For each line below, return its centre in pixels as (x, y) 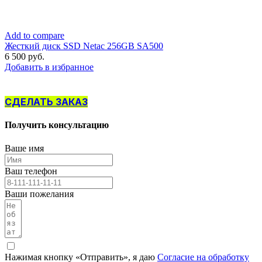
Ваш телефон (31, 171)
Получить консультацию (57, 125)
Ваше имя (24, 148)
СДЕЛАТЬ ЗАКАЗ (46, 102)
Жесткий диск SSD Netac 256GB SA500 (84, 46)
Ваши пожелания (39, 194)
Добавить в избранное (49, 67)
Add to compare (35, 35)
